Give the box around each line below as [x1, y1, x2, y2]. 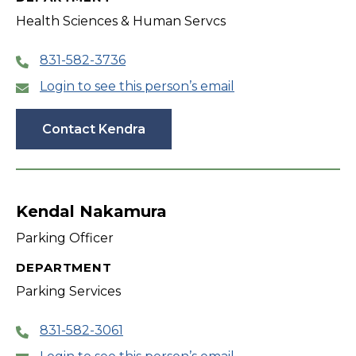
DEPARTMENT [16, 260, 112, 276]
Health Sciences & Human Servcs [16, 14, 226, 29]
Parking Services [16, 284, 121, 300]
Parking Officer [16, 230, 114, 246]
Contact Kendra [42, 122, 145, 137]
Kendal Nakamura [16, 202, 167, 222]
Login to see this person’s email [40, 79, 234, 95]
